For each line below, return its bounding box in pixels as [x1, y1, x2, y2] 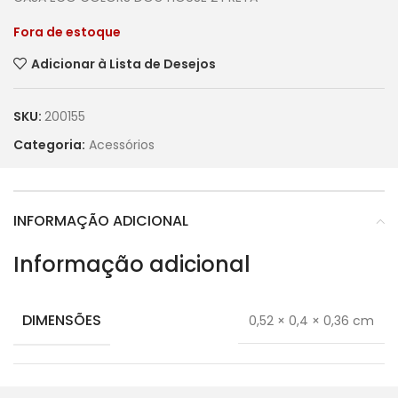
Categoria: [13, 136, 85, 155]
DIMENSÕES [22, 310, 101, 331]
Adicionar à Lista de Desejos [30, 54, 216, 73]
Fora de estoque [13, 23, 121, 42]
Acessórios [89, 136, 155, 155]
